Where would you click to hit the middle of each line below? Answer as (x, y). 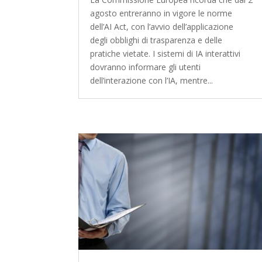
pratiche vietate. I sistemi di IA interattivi (166, 53)
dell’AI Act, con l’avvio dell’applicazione (162, 26)
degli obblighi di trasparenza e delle (156, 40)
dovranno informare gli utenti (146, 67)
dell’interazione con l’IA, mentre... (152, 80)
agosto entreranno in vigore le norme (161, 13)
